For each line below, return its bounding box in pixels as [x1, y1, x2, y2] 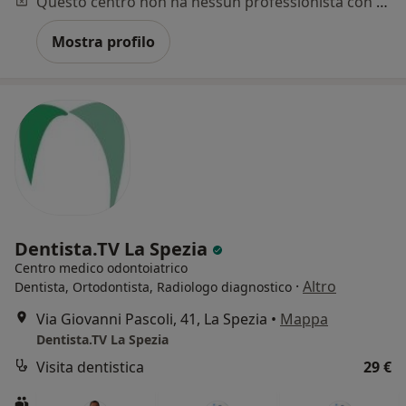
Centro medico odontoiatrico [14, 259, 188, 277]
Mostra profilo [52, 32, 155, 53]
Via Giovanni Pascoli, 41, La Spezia [36, 309, 267, 330]
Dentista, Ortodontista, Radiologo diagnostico [14, 278, 292, 296]
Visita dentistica [36, 357, 144, 378]
